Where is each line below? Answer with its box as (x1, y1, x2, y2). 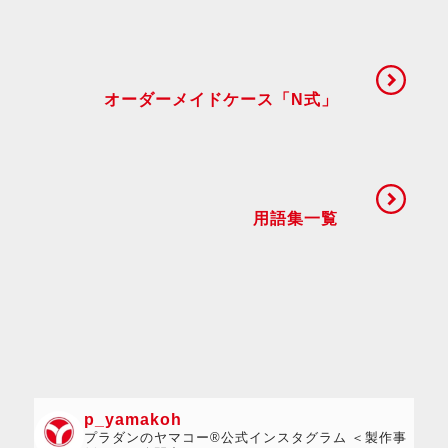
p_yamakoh (84, 411, 182, 428)
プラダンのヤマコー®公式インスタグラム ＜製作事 (84, 430, 408, 445)
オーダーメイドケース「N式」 (104, 91, 338, 108)
